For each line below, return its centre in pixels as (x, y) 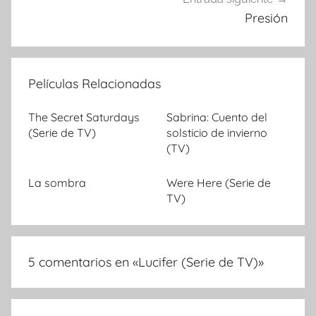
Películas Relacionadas (95, 84)
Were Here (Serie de (219, 183)
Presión (266, 18)
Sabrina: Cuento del (217, 117)
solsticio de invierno (217, 133)
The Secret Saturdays (84, 117)
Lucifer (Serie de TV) (198, 262)
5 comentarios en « (83, 262)
